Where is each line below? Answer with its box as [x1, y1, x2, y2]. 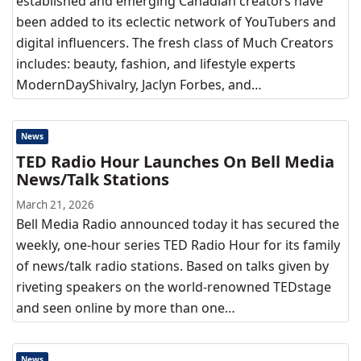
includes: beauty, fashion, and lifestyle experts [16, 55, 296, 73]
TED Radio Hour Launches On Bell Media [16, 151, 334, 172]
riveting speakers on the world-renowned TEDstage [16, 278, 331, 296]
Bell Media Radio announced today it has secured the [16, 215, 339, 233]
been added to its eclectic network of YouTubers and [16, 13, 336, 31]
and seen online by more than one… [16, 299, 235, 317]
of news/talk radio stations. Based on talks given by [16, 257, 329, 275]
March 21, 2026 [16, 197, 94, 212]
